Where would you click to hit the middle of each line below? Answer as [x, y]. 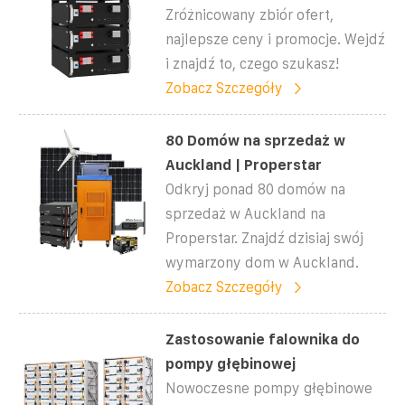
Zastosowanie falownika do [263, 339]
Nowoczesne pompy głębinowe [269, 388]
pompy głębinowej [231, 363]
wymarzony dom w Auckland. [263, 262]
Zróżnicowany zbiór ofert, [250, 14]
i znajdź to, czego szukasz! [253, 63]
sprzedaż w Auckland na [246, 213]
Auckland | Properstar [244, 165]
